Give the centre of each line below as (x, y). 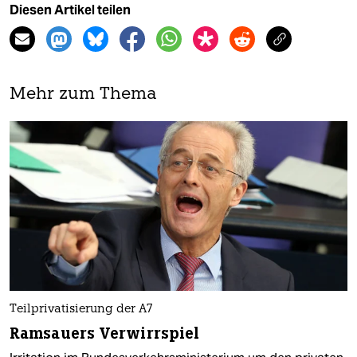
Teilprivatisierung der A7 (81, 309)
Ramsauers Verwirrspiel (105, 333)
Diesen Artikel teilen (70, 10)
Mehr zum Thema (83, 95)
